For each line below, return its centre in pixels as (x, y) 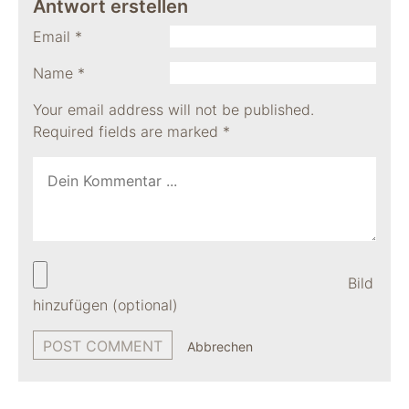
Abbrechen (220, 346)
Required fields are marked (128, 131)
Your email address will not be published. (173, 110)
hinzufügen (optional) (105, 305)
